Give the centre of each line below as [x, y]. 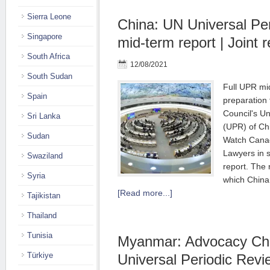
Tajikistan [44, 196]
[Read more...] [145, 193]
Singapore [45, 36]
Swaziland [45, 156]
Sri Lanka [44, 116]
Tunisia [40, 235]
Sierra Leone [49, 17]
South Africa [49, 56]
